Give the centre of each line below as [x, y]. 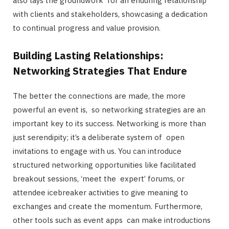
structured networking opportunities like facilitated [104, 165]
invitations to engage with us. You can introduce [97, 151]
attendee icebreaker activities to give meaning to [100, 192]
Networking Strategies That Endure [100, 71]
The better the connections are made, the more [99, 96]
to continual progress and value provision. [87, 28]
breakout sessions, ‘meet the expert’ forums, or [99, 178]
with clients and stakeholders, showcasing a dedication [110, 14]
